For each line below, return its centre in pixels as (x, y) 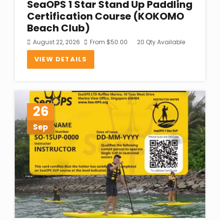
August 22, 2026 (56, 42)
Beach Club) (58, 28)
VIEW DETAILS (61, 59)
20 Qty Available (160, 42)
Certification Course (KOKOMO (106, 16)
